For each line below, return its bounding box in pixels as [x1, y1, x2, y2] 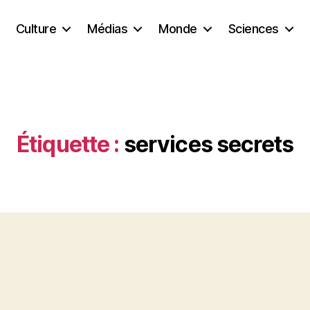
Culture [15, 21, 57, 36]
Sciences [228, 21, 279, 36]
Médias [87, 21, 128, 36]
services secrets [123, 131, 294, 158]
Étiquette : [16, 131, 120, 158]
